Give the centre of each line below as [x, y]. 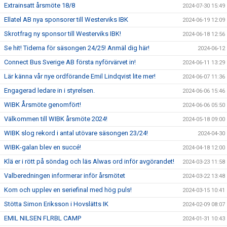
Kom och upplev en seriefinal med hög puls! [68, 190]
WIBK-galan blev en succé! [43, 147]
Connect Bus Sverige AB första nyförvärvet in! [70, 62]
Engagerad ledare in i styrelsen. [49, 90]
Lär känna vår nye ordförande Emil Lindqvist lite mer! [80, 76]
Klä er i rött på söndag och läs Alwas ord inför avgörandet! [89, 161]
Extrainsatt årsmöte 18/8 [40, 5]
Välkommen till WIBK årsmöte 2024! [56, 119]
